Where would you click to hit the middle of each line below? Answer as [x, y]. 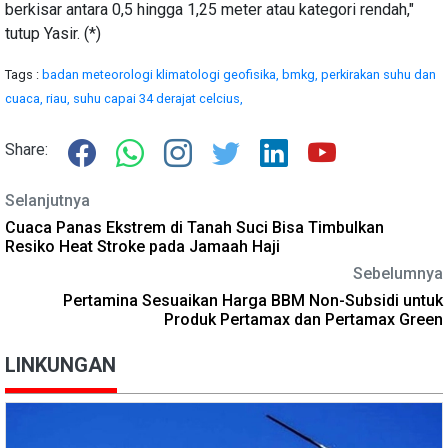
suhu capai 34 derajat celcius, [158, 98]
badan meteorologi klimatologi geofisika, [162, 74]
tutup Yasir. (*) [53, 33]
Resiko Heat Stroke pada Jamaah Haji [142, 246]
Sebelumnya [398, 273]
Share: [26, 149]
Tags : [23, 74]
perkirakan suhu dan [378, 74]
